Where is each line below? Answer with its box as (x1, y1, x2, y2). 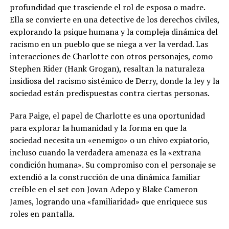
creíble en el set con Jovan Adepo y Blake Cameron (9, 184, 198, 195)
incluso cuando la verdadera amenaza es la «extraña (9, 147, 201, 158)
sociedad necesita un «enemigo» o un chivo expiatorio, (9, 134, 210, 146)
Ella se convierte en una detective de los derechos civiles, (9, 14, 219, 26)
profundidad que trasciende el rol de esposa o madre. (9, 2, 205, 13)
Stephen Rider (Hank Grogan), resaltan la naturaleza (9, 63, 204, 75)
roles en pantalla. (9, 208, 75, 220)
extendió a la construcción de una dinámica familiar (9, 171, 200, 183)
